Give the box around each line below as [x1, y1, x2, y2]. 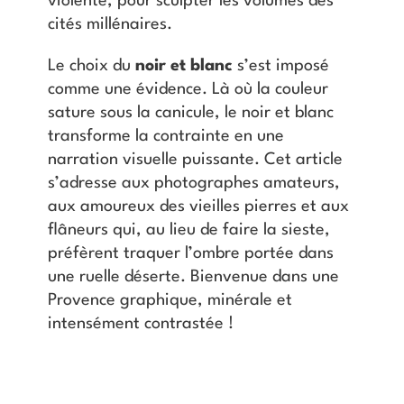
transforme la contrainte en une [47, 128, 284, 145]
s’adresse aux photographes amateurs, [47, 175, 340, 192]
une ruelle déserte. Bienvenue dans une [47, 269, 339, 286]
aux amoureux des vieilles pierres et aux [47, 198, 349, 216]
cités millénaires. [47, 16, 172, 33]
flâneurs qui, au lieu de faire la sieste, [47, 222, 330, 239]
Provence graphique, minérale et [47, 292, 292, 309]
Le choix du [47, 58, 135, 75]
